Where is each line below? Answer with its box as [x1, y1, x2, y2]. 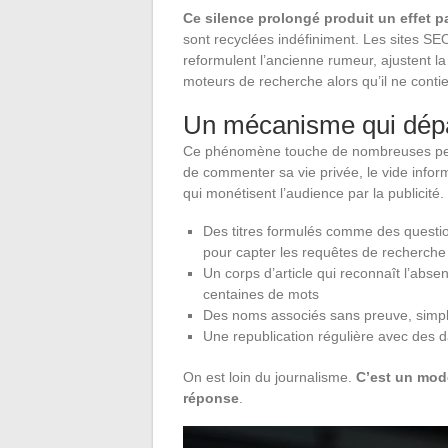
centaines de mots [203, 286, 319, 303]
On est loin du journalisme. [183, 369, 356, 386]
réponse [183, 390, 239, 407]
